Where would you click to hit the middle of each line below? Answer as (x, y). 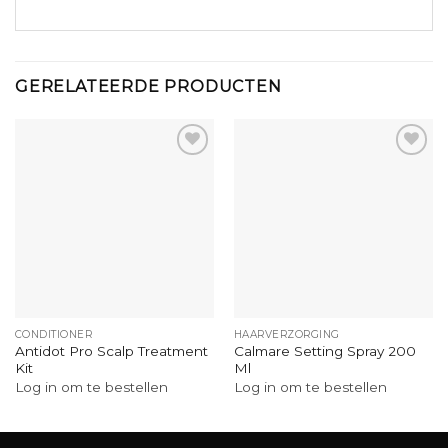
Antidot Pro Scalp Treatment (111, 351)
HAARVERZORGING (286, 334)
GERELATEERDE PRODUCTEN (148, 86)
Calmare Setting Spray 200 (324, 351)
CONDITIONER (53, 334)
